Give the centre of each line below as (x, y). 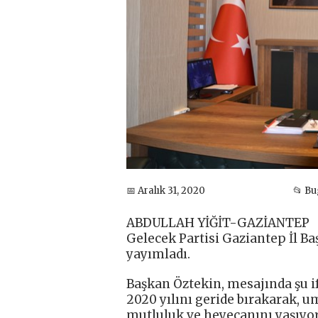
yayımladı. (158, 254)
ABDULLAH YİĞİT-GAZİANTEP (218, 223)
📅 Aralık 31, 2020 (166, 190)
